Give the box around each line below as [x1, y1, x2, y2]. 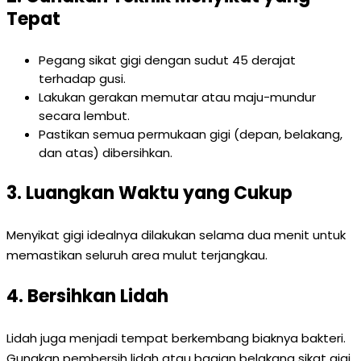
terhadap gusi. [39, 70, 126, 87]
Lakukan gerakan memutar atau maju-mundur [39, 89, 316, 106]
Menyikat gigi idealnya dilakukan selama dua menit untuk [6, 226, 346, 243]
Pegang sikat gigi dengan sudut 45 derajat [39, 52, 296, 68]
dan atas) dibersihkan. [39, 144, 172, 161]
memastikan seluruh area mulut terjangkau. [6, 247, 268, 263]
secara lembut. [39, 107, 130, 124]
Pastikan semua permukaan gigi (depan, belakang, [39, 126, 342, 143]
